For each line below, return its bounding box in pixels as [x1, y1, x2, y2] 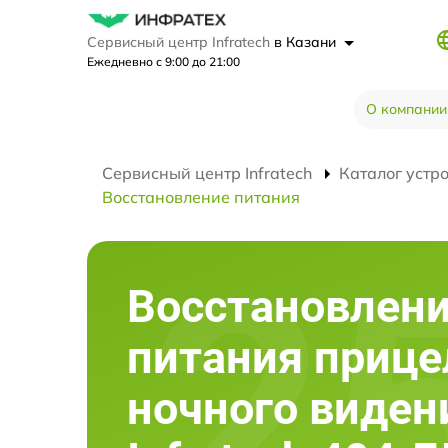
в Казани [274, 32, 340, 51]
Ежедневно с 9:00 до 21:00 [87, 53, 240, 69]
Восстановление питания [102, 186, 300, 207]
